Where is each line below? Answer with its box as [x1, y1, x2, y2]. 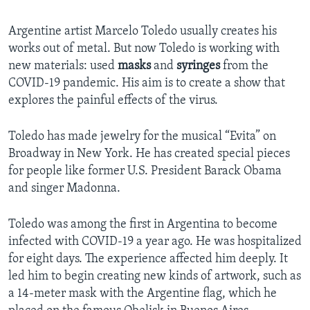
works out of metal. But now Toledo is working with [8, 42, 280, 56]
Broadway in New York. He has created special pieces [8, 147, 290, 161]
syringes [176, 60, 220, 73]
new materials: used [8, 60, 118, 73]
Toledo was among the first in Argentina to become [8, 218, 277, 232]
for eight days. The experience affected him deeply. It [8, 253, 288, 266]
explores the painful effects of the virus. [8, 94, 218, 108]
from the [220, 60, 268, 73]
